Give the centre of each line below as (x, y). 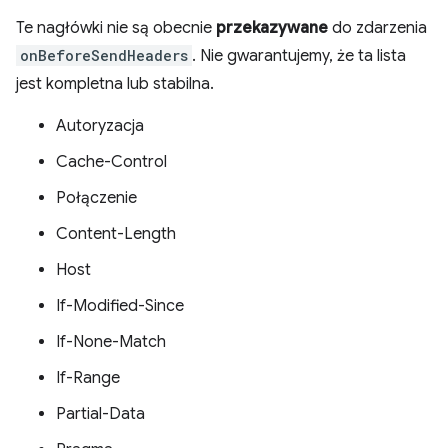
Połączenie (96, 198)
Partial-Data (100, 414)
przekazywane (272, 28)
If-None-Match (111, 342)
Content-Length (116, 234)
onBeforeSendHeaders (104, 55)
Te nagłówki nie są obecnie (116, 28)
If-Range (88, 378)
